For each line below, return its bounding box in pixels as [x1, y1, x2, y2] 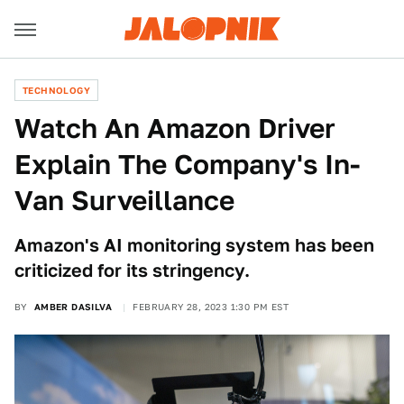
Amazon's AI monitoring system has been [14, 234, 374, 256]
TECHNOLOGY [23, 85, 90, 96]
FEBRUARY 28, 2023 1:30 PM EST [133, 301, 289, 312]
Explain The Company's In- [14, 148, 360, 180]
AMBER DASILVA [33, 301, 113, 312]
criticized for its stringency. [14, 260, 250, 281]
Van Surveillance [14, 184, 234, 216]
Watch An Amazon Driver [14, 112, 335, 144]
